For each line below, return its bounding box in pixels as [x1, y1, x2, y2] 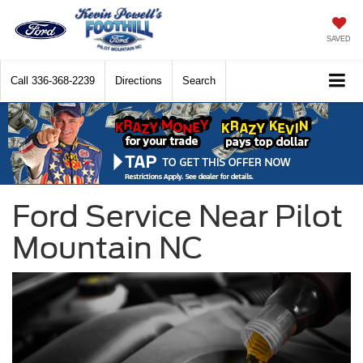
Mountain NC [12, 230, 203, 267]
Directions [115, 75, 162, 88]
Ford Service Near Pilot [12, 199, 343, 235]
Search [182, 75, 216, 88]
